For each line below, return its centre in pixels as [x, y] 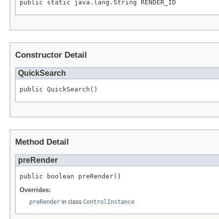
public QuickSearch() [59, 89]
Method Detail [42, 142]
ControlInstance [109, 202]
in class [72, 202]
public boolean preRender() [70, 176]
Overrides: [35, 190]
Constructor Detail [51, 55]
